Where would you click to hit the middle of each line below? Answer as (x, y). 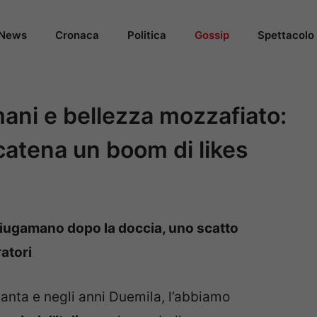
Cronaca (77, 35)
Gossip (212, 35)
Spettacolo (286, 35)
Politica (147, 35)
